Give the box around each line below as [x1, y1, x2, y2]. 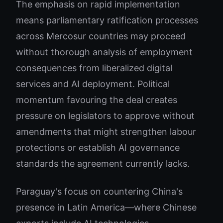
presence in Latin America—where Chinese [16, 202, 197, 213]
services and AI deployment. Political [16, 79, 170, 89]
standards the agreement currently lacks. [16, 158, 190, 169]
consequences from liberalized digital [16, 63, 172, 73]
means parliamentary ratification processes [16, 15, 198, 25]
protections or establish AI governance [16, 142, 180, 153]
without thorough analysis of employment [16, 47, 193, 57]
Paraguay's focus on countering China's [16, 186, 183, 197]
